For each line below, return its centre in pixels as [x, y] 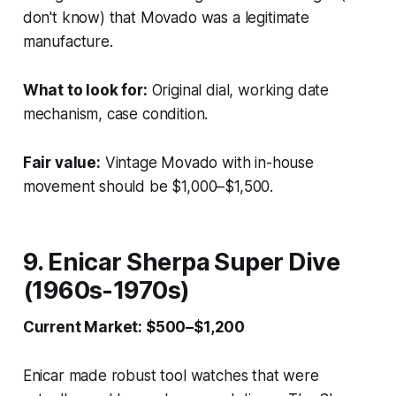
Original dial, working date [238, 90]
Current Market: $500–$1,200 [134, 327]
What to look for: [85, 90]
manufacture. [68, 41]
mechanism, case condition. [115, 114]
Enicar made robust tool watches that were [171, 375]
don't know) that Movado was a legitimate [166, 17]
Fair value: [61, 162]
